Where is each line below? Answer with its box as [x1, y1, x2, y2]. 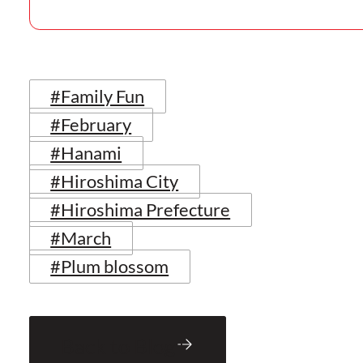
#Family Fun [50, 85, 145, 108]
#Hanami [50, 142, 122, 164]
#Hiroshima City [50, 170, 179, 193]
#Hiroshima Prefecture [50, 199, 231, 221]
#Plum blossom [50, 255, 169, 278]
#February [50, 113, 132, 136]
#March [50, 227, 112, 250]
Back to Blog [60, 333, 175, 358]
